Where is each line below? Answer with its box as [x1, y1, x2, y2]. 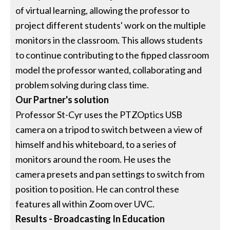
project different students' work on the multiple [15, 19, 206, 31]
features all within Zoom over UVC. [15, 198, 155, 209]
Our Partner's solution [15, 93, 109, 105]
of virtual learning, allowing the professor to [15, 4, 190, 16]
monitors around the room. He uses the [15, 153, 171, 165]
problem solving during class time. [15, 79, 149, 90]
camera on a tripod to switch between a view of [15, 123, 203, 135]
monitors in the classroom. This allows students [15, 34, 203, 46]
